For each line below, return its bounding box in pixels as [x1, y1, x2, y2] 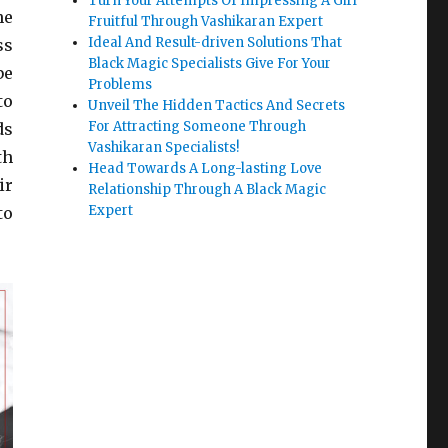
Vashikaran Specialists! [88, 138, 240, 156]
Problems [88, 75, 153, 93]
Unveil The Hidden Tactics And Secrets [88, 96, 346, 114]
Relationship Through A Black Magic [88, 180, 327, 198]
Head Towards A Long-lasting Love [88, 159, 323, 177]
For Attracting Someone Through [88, 117, 307, 135]
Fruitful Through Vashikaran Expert [88, 12, 324, 30]
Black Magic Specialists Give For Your [88, 54, 332, 72]
